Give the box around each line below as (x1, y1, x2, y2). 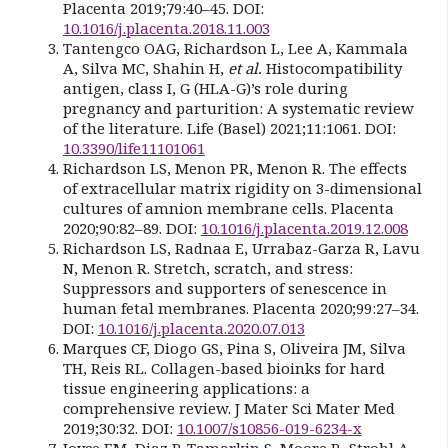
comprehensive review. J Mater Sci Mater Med (62, 397, 395, 418)
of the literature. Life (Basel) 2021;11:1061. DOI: (62, 117, 396, 138)
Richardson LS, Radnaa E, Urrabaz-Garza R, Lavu (62, 237, 420, 258)
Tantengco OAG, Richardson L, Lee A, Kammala (62, 37, 408, 58)
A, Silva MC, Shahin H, (62, 57, 228, 78)
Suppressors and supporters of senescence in (62, 277, 387, 298)
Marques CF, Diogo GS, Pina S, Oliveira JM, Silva (62, 337, 406, 358)
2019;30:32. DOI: (62, 417, 177, 438)
